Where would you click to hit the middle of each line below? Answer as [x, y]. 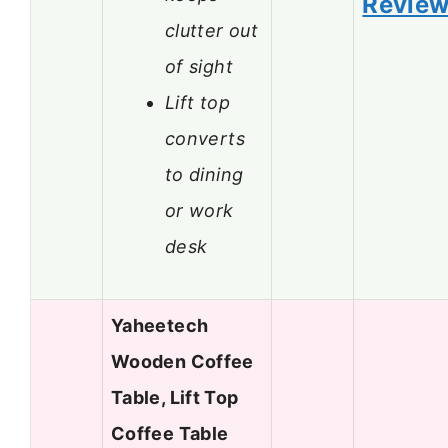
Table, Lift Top [175, 398]
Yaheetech [160, 326]
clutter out [211, 30]
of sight [199, 66]
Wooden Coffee [182, 362]
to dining [204, 174]
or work [199, 210]
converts [205, 138]
